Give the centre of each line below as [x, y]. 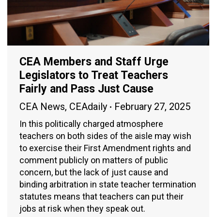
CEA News [42, 107]
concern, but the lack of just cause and [94, 172]
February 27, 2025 [152, 107]
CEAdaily [88, 107]
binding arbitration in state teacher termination [108, 185]
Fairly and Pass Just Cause [86, 89]
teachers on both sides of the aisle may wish [105, 136]
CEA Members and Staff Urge [94, 62]
